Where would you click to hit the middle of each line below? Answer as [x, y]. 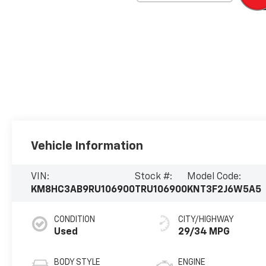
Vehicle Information [87, 146]
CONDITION [75, 220]
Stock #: [154, 177]
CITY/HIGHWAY [206, 220]
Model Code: [214, 177]
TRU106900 [161, 190]
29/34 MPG [204, 232]
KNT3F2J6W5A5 [224, 190]
